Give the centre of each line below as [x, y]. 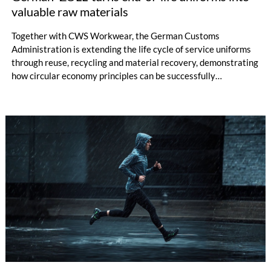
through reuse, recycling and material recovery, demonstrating [135, 63]
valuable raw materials [70, 12]
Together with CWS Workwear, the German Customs [115, 36]
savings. [27, 103]
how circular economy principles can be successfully [113, 76]
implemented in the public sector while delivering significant [130, 89]
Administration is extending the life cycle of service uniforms [131, 49]
